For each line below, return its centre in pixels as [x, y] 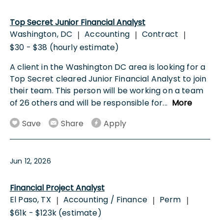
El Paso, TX [30, 199]
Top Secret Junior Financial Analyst [78, 23]
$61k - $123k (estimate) [56, 213]
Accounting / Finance [105, 199]
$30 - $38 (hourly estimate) [65, 48]
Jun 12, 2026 [30, 161]
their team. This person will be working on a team [107, 91]
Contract [160, 34]
